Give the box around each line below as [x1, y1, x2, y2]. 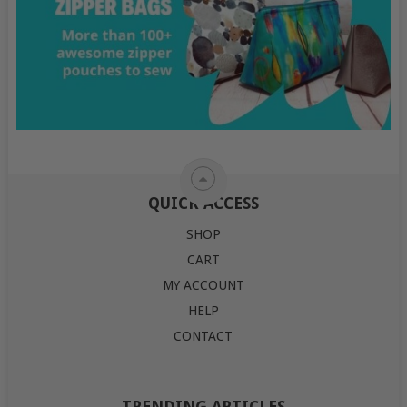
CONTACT [174, 329, 233, 344]
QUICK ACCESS [147, 194, 259, 213]
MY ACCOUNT [162, 278, 244, 293]
